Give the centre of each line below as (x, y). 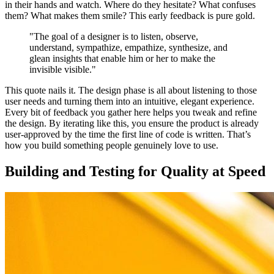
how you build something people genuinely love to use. (112, 146)
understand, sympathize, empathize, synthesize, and (128, 48)
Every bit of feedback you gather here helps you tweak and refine (131, 113)
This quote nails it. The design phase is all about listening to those (131, 91)
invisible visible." (63, 70)
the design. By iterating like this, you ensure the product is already (132, 124)
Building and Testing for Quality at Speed (135, 172)
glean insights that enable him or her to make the (122, 59)
